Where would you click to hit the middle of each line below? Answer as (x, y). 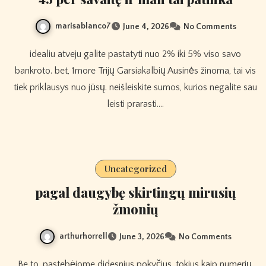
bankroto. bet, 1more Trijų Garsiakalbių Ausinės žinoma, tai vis (135, 70)
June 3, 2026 (142, 237)
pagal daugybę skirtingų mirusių (135, 192)
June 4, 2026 (146, 26)
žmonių (135, 209)
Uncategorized (135, 168)
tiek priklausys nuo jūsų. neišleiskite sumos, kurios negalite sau (135, 87)
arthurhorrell (83, 236)
